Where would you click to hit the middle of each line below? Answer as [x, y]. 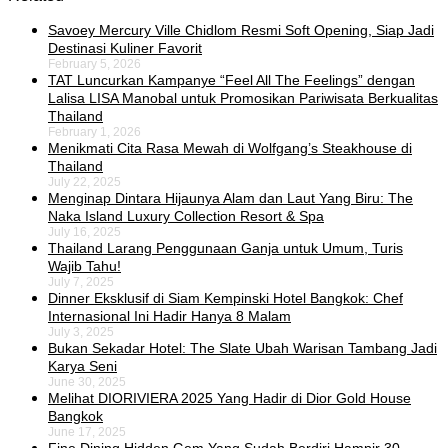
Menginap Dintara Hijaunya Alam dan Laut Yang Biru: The [230, 198]
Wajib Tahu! [84, 266]
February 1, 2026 [94, 132]
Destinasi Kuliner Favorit [125, 48]
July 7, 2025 [81, 282]
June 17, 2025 [87, 432]
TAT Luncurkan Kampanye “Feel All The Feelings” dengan [231, 80]
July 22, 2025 [84, 182]
